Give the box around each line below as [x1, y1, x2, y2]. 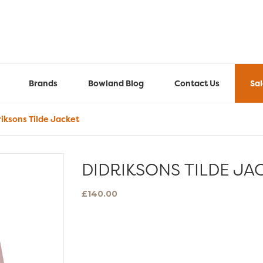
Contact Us [174, 77, 220, 89]
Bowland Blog [88, 77, 144, 89]
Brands [29, 77, 58, 89]
